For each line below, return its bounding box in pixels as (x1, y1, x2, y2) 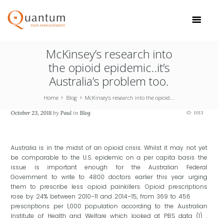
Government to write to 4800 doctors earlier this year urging (11, 173, 207, 182)
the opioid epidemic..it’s (48, 59, 170, 75)
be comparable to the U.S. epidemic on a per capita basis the (11, 153, 207, 162)
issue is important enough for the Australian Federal (11, 163, 207, 172)
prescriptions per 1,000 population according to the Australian (11, 202, 207, 211)
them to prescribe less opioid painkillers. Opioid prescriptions (11, 182, 207, 191)
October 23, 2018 (11, 109, 52, 117)
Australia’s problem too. (49, 73, 169, 89)
